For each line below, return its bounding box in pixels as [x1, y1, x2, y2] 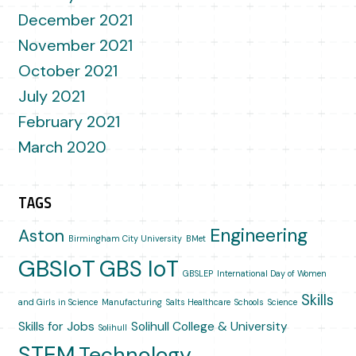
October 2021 [17, 60, 118, 82]
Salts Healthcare [165, 296, 230, 308]
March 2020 [17, 137, 106, 158]
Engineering [209, 223, 308, 248]
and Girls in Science [17, 296, 98, 308]
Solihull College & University [130, 319, 288, 335]
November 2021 [17, 35, 133, 56]
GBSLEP [182, 268, 213, 280]
